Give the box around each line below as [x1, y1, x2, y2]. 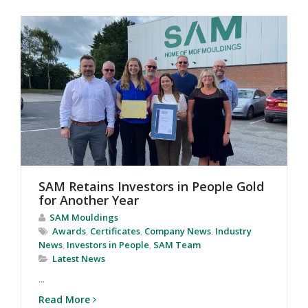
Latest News [52, 252, 105, 265]
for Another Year [38, 192, 139, 209]
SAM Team [153, 239, 201, 252]
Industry [215, 225, 252, 238]
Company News [144, 225, 211, 238]
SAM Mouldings [49, 211, 118, 224]
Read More [38, 293, 90, 307]
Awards [52, 225, 86, 238]
